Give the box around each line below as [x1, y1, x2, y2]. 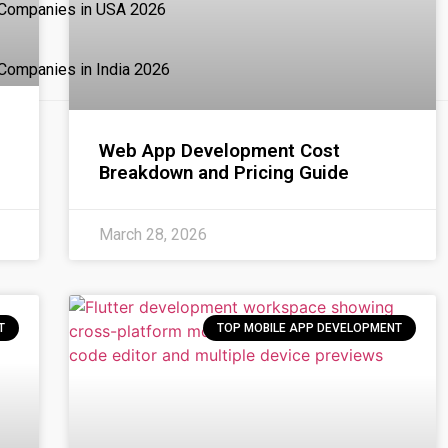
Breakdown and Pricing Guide [99, 161, 350, 184]
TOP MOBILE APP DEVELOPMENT [217, 320, 402, 335]
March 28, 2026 [99, 224, 208, 244]
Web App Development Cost [99, 139, 341, 162]
